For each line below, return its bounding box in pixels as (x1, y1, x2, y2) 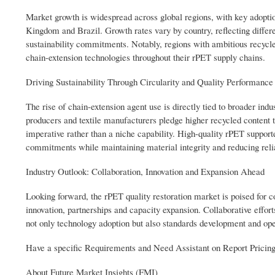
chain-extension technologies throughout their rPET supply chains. (26, 51, 265, 64)
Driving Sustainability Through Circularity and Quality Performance (26, 76, 273, 88)
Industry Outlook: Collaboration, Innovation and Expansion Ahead (26, 165, 265, 178)
